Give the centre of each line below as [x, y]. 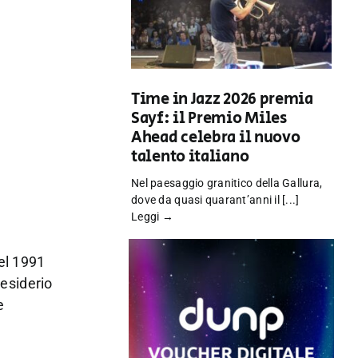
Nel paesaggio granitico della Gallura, [227, 183]
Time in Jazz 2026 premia [222, 100]
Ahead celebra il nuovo [216, 138]
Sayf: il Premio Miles [209, 119]
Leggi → [152, 217]
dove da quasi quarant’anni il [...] [215, 200]
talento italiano [190, 157]
